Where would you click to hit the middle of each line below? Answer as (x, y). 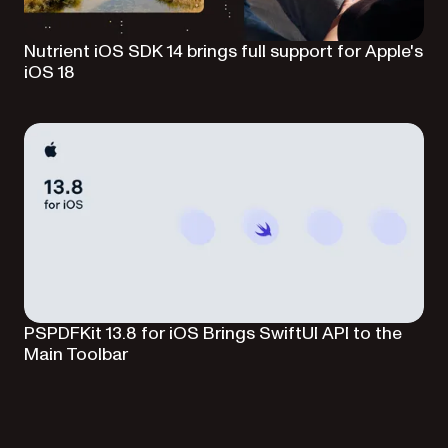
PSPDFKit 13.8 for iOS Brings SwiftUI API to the (213, 333)
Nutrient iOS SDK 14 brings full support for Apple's (223, 51)
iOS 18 (49, 72)
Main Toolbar (76, 354)
